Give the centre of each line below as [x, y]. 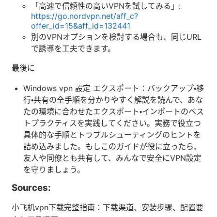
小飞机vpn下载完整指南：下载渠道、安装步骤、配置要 [108, 207]
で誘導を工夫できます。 [73, 48]
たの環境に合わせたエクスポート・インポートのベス [114, 111]
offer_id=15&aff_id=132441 [81, 25]
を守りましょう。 [54, 169]
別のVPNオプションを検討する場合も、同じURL [116, 37]
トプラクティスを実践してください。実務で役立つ [112, 123]
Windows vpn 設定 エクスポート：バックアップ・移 [114, 88]
